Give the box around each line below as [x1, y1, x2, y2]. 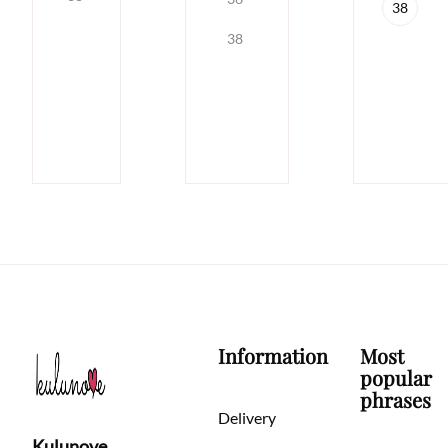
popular [359, 363, 432, 391]
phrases [359, 385, 431, 413]
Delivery [217, 407, 276, 427]
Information [217, 341, 328, 369]
